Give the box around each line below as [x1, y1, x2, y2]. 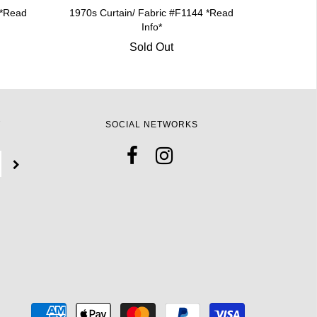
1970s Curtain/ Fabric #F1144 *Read [69, 7, 234, 18]
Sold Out [129, 41, 174, 53]
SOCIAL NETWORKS [105, 120, 198, 129]
